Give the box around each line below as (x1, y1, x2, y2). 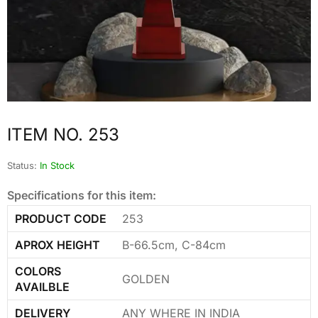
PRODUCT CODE (15, 211, 106, 226)
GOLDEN (122, 271, 170, 286)
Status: (7, 159, 37, 171)
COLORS (15, 263, 61, 278)
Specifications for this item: (7, 187, 156, 202)
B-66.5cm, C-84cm (122, 237, 226, 252)
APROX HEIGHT (15, 237, 100, 252)
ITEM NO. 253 (7, 124, 119, 145)
